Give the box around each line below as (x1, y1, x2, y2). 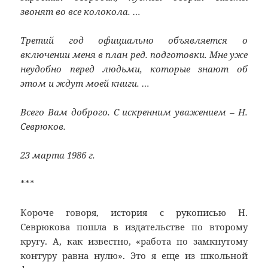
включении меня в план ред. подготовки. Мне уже (20, 48, 248, 60)
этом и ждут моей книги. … (20, 77, 150, 89)
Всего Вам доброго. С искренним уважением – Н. (20, 105, 248, 118)
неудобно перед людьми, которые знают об (20, 62, 248, 75)
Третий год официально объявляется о (20, 33, 248, 46)
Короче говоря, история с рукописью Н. (20, 206, 248, 218)
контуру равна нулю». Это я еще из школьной (20, 249, 248, 261)
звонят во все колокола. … (20, 5, 141, 17)
